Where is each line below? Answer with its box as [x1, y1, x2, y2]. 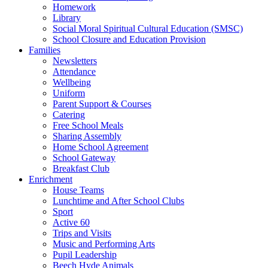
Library [53, 12, 81, 23]
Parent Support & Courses [53, 98, 151, 109]
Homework [53, 1, 96, 12]
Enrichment [29, 173, 72, 184]
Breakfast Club [53, 163, 109, 173]
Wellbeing [53, 77, 91, 87]
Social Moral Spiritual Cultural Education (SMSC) [53, 23, 243, 33]
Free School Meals [53, 120, 123, 130]
